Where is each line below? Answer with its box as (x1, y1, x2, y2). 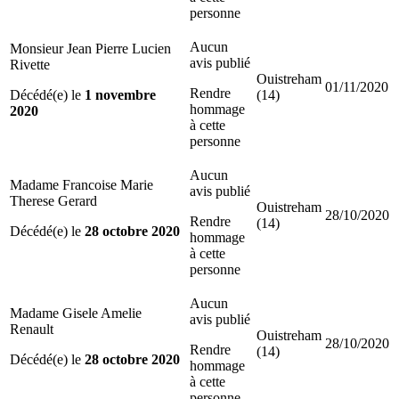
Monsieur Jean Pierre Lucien (10, 40, 171, 56)
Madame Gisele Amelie (10, 305, 142, 321)
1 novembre (85, 86, 156, 102)
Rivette (10, 56, 50, 72)
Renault (10, 321, 53, 337)
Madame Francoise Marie (10, 176, 153, 192)
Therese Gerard (10, 192, 97, 208)
